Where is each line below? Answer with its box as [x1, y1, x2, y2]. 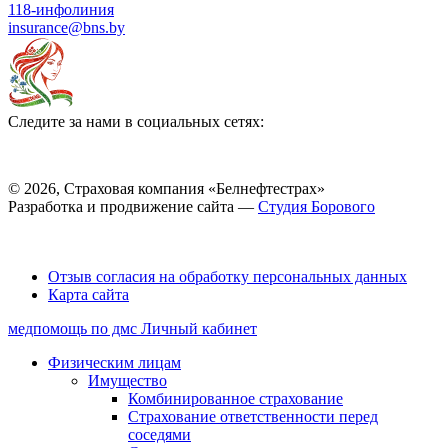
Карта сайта [48, 285, 129, 303]
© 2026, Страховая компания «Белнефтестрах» [8, 179, 325, 197]
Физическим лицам [48, 353, 181, 371]
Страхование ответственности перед [128, 407, 378, 425]
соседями [128, 425, 191, 443]
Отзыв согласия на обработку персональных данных [48, 267, 407, 285]
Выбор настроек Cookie [8, 233, 144, 249]
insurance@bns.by [8, 18, 125, 36]
